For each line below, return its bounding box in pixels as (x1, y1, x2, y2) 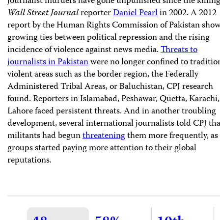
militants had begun (7, 128, 82, 143)
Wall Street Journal (7, 5, 79, 21)
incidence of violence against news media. (7, 42, 161, 57)
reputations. (7, 153, 52, 168)
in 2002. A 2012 (158, 5, 217, 21)
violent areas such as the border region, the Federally (7, 67, 198, 82)
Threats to (161, 42, 197, 57)
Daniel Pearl (113, 5, 158, 21)
